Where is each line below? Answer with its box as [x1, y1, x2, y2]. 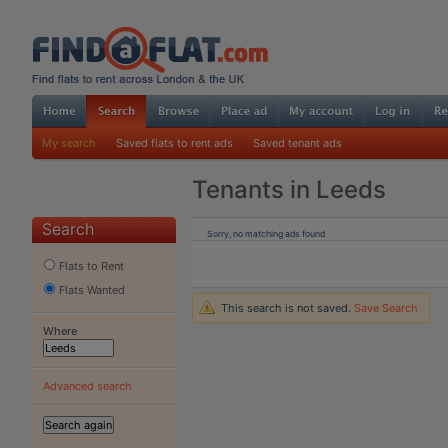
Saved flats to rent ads [115, 135, 233, 150]
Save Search [353, 300, 418, 315]
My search [41, 135, 96, 150]
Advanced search [42, 378, 132, 393]
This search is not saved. [220, 300, 354, 315]
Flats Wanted [55, 282, 125, 297]
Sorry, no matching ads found [206, 227, 325, 239]
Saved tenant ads [252, 135, 342, 150]
